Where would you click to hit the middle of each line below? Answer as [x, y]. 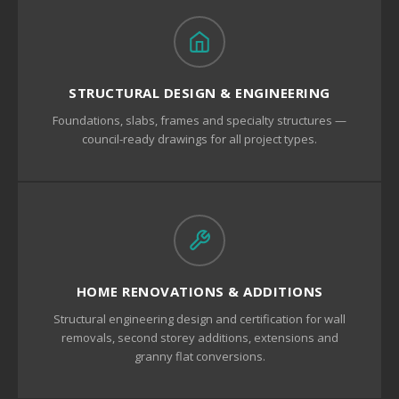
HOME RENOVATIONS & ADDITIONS [199, 291]
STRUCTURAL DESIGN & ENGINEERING [199, 93]
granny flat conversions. [199, 356]
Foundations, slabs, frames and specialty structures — [199, 120]
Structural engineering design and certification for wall [199, 319]
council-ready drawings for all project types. [199, 139]
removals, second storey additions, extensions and [199, 338]
